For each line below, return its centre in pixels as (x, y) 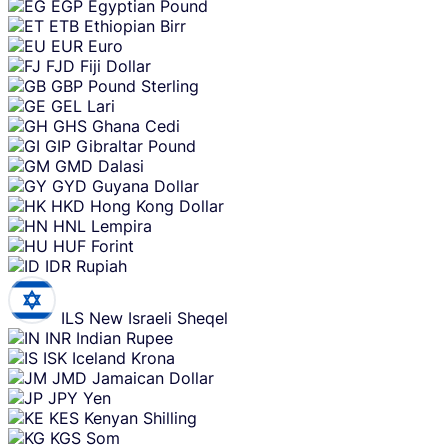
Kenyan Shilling (140, 417)
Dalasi (121, 165)
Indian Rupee (124, 337)
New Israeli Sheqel (158, 317)
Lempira (121, 225)
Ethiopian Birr (135, 25)
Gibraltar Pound (136, 145)
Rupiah (101, 265)
